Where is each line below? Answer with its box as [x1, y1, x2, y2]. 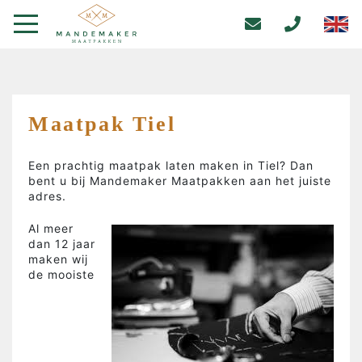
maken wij [28, 252, 88, 266]
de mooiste [28, 267, 95, 281]
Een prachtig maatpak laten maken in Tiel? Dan [28, 158, 314, 172]
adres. [28, 189, 66, 203]
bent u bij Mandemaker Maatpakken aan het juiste [28, 174, 331, 187]
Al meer [28, 221, 74, 235]
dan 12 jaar [28, 237, 95, 250]
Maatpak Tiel [28, 112, 176, 136]
